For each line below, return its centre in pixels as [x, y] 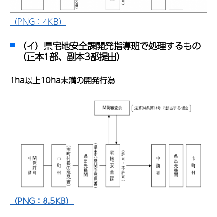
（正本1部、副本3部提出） [71, 57]
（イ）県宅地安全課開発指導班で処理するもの [109, 46]
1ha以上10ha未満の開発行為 [62, 80]
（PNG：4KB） [38, 21]
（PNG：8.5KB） [42, 201]
